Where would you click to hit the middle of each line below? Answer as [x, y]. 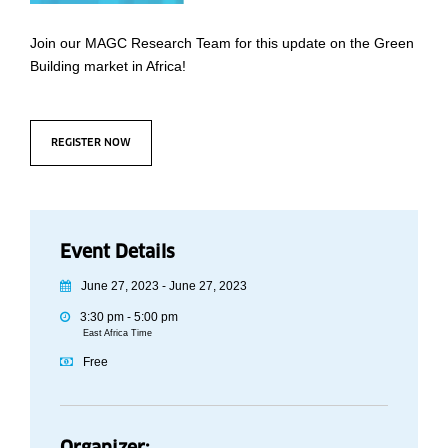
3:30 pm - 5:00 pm [129, 316]
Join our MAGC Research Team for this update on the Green [222, 42]
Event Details [117, 251]
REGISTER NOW [91, 142]
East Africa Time [117, 332]
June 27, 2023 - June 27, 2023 [164, 285]
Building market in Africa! [108, 65]
